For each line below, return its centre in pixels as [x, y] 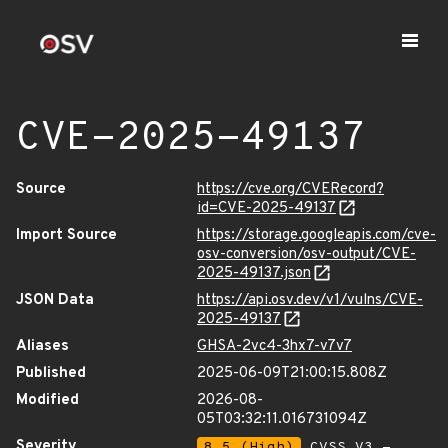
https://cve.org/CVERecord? [290, 189]
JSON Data [55, 300]
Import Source [66, 235]
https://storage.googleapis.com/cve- [316, 235]
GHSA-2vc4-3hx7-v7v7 [274, 346]
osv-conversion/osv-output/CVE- [306, 254]
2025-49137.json [254, 273]
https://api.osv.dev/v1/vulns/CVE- [310, 300]
